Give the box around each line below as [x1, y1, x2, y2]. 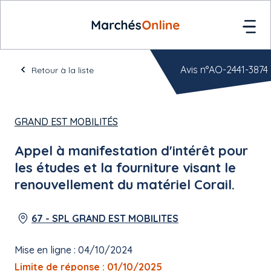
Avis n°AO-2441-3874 [180, 64, 268, 76]
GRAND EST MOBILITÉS [15, 116, 118, 128]
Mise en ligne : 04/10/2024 [15, 244, 132, 256]
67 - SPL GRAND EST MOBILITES [31, 212, 178, 224]
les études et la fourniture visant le [15, 159, 236, 176]
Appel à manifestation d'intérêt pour [15, 142, 248, 159]
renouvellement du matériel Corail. [15, 176, 235, 193]
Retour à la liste [31, 65, 94, 76]
